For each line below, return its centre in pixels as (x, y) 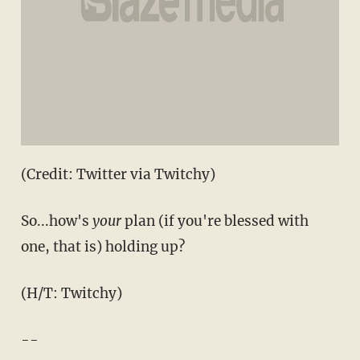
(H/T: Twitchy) (71, 293)
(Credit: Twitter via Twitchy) (118, 174)
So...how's (56, 221)
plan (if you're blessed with (215, 221)
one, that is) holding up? (102, 246)
